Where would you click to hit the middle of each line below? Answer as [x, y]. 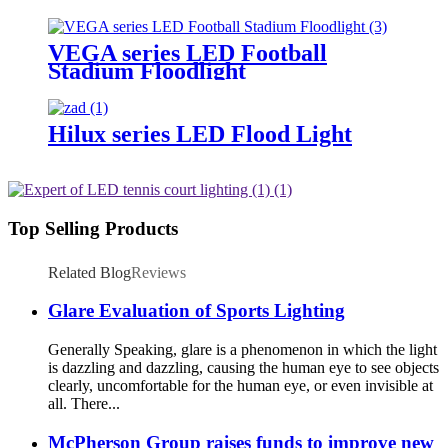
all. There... [84, 404]
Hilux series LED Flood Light [200, 134]
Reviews [158, 272]
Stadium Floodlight [147, 70]
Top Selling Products [93, 229]
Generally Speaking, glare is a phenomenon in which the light [242, 350]
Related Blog [89, 272]
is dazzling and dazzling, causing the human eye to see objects [243, 368]
